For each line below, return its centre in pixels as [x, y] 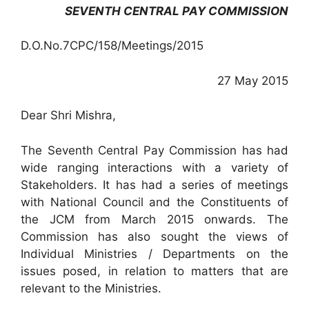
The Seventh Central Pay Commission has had [154, 150]
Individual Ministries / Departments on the [154, 253]
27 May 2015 [253, 80]
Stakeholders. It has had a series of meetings [154, 185]
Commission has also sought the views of [154, 236]
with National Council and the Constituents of [154, 202]
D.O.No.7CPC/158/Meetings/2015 [112, 46]
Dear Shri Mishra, [68, 115]
